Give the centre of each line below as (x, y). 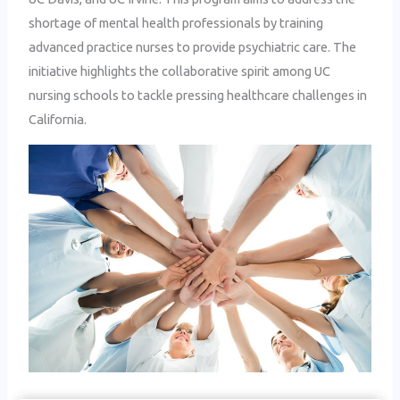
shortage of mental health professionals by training (176, 23)
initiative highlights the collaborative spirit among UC (180, 71)
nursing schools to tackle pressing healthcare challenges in (198, 96)
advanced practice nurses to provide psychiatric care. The (193, 47)
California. (58, 120)
